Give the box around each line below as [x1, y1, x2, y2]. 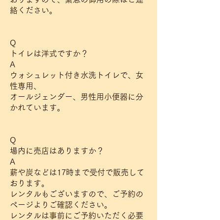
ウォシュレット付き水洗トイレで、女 [10, 71, 143, 79]
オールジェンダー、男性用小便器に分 [10, 93, 143, 101]
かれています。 [10, 104, 65, 111]
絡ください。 [10, 6, 57, 14]
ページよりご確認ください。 [10, 201, 112, 209]
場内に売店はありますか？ [10, 147, 104, 155]
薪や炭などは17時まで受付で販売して [10, 168, 144, 176]
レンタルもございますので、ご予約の [10, 190, 143, 198]
